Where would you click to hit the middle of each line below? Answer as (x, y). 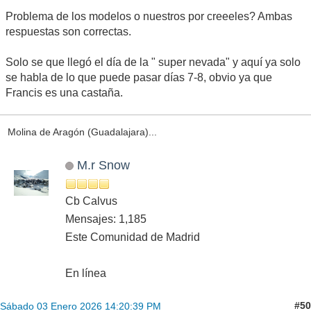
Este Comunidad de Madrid (133, 237)
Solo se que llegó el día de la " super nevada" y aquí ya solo (153, 62)
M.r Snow (103, 165)
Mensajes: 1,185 (106, 219)
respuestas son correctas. (68, 32)
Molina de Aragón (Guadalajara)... (82, 132)
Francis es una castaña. (64, 93)
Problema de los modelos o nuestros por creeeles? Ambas (149, 17)
